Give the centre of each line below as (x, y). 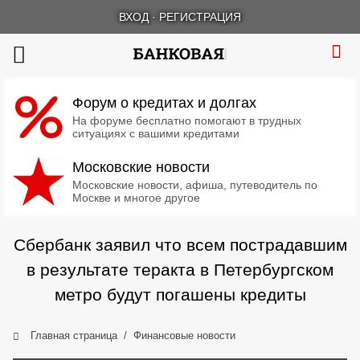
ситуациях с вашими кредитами (156, 133)
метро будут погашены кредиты (180, 295)
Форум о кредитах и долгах (164, 103)
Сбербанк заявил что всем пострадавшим (180, 245)
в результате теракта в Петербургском (180, 270)
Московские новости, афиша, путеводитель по (195, 185)
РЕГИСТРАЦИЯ (200, 17)
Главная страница (74, 335)
